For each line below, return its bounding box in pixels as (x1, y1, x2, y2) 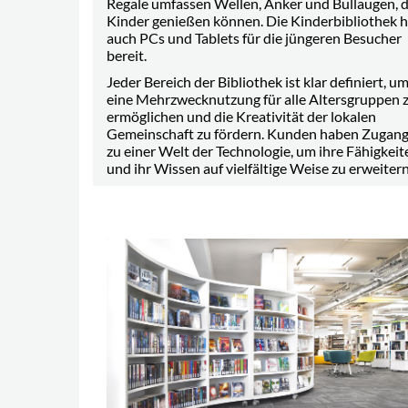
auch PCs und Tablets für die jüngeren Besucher (107, 29, 402, 47)
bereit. (107, 46, 147, 65)
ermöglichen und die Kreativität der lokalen (107, 107, 376, 126)
